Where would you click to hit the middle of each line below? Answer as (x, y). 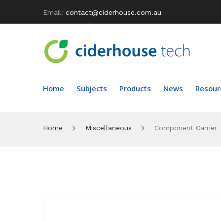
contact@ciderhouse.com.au (112, 12)
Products (135, 88)
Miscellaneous (109, 128)
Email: (53, 12)
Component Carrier (184, 128)
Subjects (92, 88)
